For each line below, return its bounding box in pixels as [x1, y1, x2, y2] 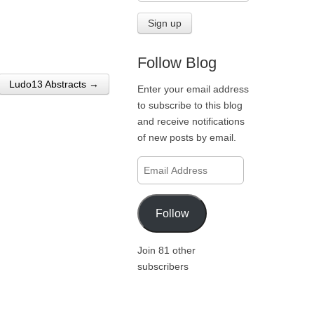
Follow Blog [137, 53, 217, 71]
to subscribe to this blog [137, 100, 243, 111]
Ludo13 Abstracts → [8, 78, 99, 90]
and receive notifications [137, 116, 245, 128]
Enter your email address [137, 83, 249, 95]
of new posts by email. [137, 132, 236, 144]
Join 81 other [137, 244, 196, 256]
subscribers [137, 260, 189, 272]
